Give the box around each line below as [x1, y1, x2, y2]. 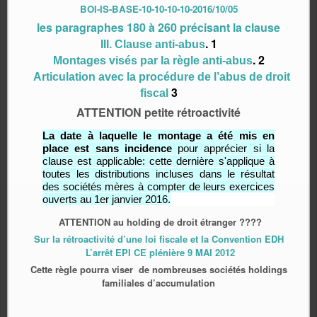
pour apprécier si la [171, 142, 275, 154]
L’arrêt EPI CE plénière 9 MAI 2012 [82, 245, 235, 259]
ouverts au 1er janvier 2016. [42, 192, 171, 205]
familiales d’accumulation [102, 275, 215, 289]
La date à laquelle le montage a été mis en [42, 129, 275, 142]
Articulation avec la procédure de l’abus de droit [33, 70, 290, 83]
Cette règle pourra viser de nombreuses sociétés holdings [30, 262, 287, 276]
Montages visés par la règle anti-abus [52, 54, 253, 67]
